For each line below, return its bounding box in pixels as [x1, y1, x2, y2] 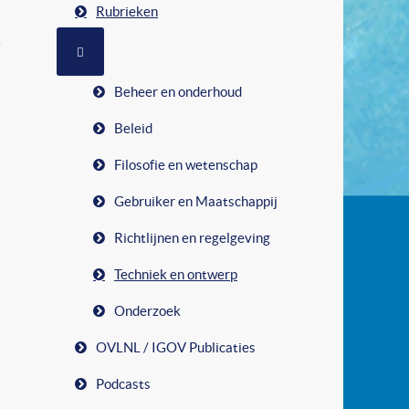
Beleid [114, 120, 152, 136]
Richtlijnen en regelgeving [114, 229, 270, 246]
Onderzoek [114, 302, 181, 319]
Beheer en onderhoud [114, 83, 242, 100]
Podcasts [96, 375, 151, 392]
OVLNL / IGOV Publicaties [96, 339, 256, 355]
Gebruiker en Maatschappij [114, 193, 278, 209]
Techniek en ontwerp [114, 266, 237, 282]
